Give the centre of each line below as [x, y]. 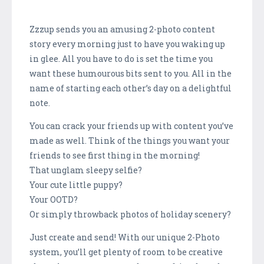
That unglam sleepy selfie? [86, 170]
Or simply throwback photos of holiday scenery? [130, 214]
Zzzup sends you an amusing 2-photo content [122, 29]
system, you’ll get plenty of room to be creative [126, 252]
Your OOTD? [54, 199]
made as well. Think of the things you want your [130, 140]
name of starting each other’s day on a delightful [131, 88]
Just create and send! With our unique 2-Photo [125, 237]
